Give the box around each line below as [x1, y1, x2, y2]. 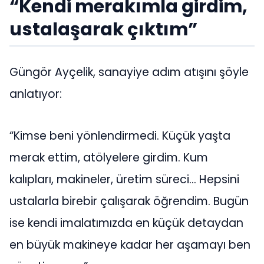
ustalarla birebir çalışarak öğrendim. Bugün [9, 193, 249, 210]
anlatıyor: [9, 85, 62, 102]
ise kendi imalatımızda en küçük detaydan [9, 215, 243, 232]
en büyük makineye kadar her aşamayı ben [9, 237, 250, 253]
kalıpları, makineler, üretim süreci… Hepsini [9, 171, 239, 188]
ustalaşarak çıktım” [9, 16, 197, 42]
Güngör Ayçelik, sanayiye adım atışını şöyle [9, 64, 249, 80]
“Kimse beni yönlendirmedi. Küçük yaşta [9, 128, 230, 144]
